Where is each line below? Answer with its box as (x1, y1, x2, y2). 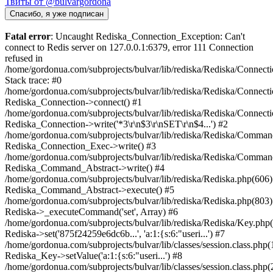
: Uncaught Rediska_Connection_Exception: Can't (51, 31, 245, 42)
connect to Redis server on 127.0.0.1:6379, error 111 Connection (5, 42, 253, 53)
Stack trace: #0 (5, 75, 62, 86)
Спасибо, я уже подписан (10, 9, 104, 19)
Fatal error (5, 31, 51, 42)
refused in (5, 53, 43, 64)
